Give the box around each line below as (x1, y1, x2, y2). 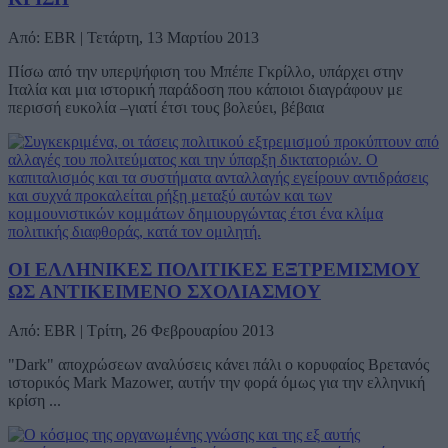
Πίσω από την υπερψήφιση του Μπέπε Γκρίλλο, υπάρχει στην (8, 62, 403, 80)
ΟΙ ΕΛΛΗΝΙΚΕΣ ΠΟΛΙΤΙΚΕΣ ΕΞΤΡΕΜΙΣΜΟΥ (8, 259, 420, 281)
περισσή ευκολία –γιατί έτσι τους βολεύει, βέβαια (8, 98, 324, 116)
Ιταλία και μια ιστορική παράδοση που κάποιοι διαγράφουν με (8, 80, 403, 98)
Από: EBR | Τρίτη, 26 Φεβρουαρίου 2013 (8, 321, 274, 339)
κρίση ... (8, 391, 61, 409)
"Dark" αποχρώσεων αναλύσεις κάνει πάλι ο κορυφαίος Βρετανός (8, 355, 429, 373)
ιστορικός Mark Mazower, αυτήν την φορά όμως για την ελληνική (8, 373, 425, 391)
